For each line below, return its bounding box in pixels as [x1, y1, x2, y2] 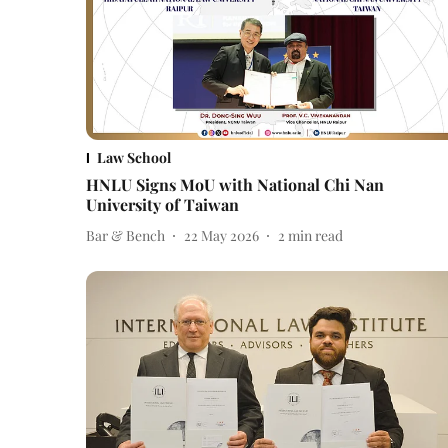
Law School [97, 148, 171, 168]
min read [288, 225, 343, 245]
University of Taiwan [86, 194, 239, 216]
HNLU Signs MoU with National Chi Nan [86, 174, 384, 196]
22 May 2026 [184, 225, 259, 245]
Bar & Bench [86, 225, 165, 245]
